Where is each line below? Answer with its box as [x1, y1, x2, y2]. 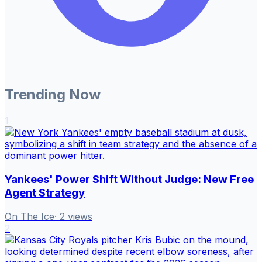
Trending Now [5, 86, 101, 104]
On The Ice [5, 210, 54, 222]
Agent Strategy [5, 185, 85, 199]
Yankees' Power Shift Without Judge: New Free [5, 172, 254, 186]
